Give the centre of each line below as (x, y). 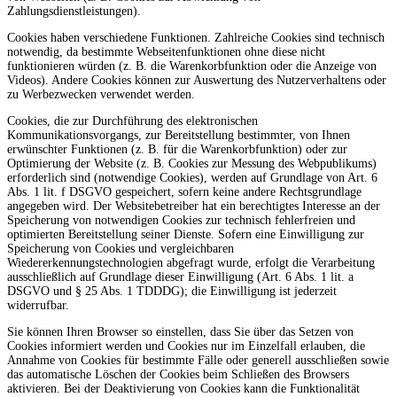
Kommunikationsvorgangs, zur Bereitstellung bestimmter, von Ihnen (179, 135)
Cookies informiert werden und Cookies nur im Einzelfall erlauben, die (186, 346)
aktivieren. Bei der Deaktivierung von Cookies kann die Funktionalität (183, 388)
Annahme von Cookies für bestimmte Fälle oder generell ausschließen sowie (198, 360)
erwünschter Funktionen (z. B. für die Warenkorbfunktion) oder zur (177, 149)
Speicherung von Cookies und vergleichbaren (121, 248)
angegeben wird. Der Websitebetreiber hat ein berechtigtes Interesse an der (194, 206)
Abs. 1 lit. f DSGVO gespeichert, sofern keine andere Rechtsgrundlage (184, 191)
